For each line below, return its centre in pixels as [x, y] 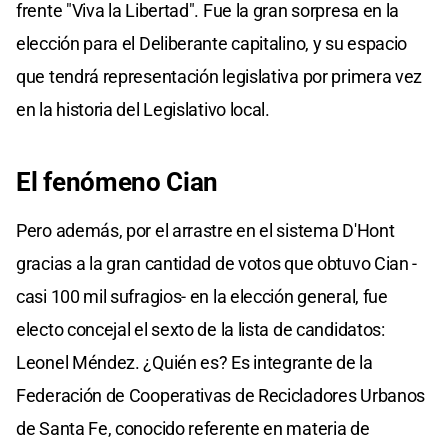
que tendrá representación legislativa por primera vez [219, 76]
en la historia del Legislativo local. [143, 109]
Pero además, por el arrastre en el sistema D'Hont [205, 230]
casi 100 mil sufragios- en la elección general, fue [202, 296]
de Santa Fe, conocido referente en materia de [193, 428]
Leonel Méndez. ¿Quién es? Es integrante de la [194, 362]
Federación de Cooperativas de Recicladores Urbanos [221, 395]
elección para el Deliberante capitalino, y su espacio [212, 43]
